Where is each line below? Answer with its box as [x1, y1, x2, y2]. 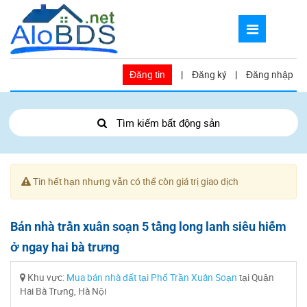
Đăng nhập [246, 69, 293, 81]
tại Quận [237, 271, 274, 284]
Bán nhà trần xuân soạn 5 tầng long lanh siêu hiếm [10, 219, 286, 234]
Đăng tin [130, 69, 165, 81]
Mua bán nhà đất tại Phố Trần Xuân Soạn [66, 271, 237, 284]
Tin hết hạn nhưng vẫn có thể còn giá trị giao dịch [31, 175, 238, 188]
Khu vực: [25, 271, 66, 284]
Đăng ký [192, 69, 226, 81]
